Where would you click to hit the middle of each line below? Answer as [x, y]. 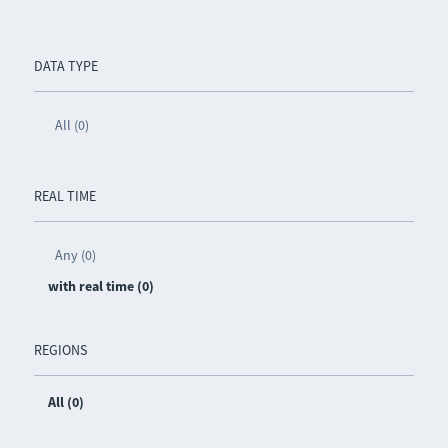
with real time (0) [100, 286]
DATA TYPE [65, 66]
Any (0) [75, 255]
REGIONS [60, 350]
